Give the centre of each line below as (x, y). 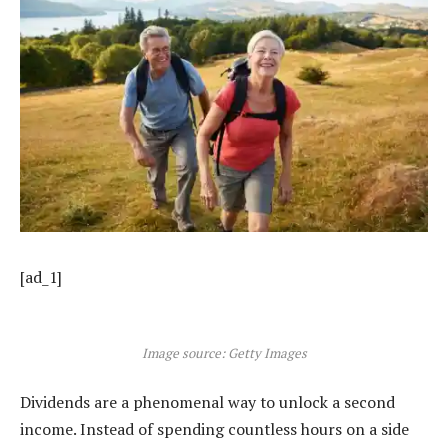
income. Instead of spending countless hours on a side (214, 428)
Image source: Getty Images (224, 353)
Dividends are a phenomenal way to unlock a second (207, 401)
